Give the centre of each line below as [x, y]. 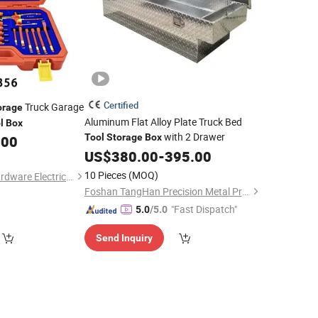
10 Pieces [105, 175]
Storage [124, 137]
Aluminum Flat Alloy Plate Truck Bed [163, 122]
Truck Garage [53, 107]
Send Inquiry [124, 238]
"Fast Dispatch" [204, 209]
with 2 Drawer [193, 137]
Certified [121, 105]
